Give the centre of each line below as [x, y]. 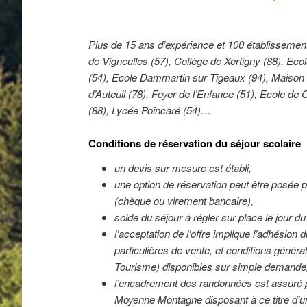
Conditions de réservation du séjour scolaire [195, 144]
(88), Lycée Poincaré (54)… [150, 110]
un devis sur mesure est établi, [183, 168]
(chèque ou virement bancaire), [184, 201]
